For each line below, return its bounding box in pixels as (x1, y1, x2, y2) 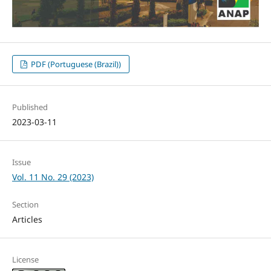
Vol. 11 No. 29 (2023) (11, 171, 94, 183)
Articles (11, 214, 42, 226)
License (11, 254, 39, 266)
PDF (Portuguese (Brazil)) (29, 59, 122, 70)
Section (11, 199, 39, 211)
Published (11, 102, 48, 113)
